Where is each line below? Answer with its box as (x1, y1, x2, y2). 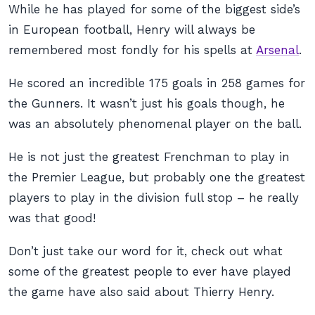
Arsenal (256, 43, 299, 57)
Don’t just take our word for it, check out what (8, 244, 283, 258)
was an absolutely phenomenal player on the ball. (8, 117, 302, 131)
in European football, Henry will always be (8, 22, 255, 37)
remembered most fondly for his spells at (8, 43, 256, 57)
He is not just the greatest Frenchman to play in (8, 150, 290, 164)
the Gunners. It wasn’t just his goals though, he (8, 96, 285, 110)
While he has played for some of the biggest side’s (8, 2, 300, 16)
